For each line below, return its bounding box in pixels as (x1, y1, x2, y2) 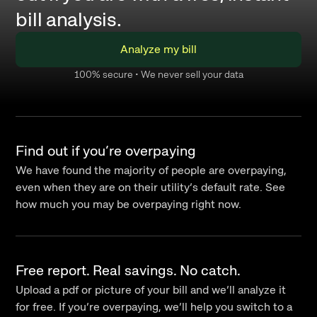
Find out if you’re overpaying (16, 142, 197, 160)
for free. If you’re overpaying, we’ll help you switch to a (16, 299, 293, 314)
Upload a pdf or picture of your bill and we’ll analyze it (16, 282, 287, 297)
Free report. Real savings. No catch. (16, 261, 241, 279)
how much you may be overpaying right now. (16, 197, 242, 212)
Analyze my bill (120, 42, 197, 57)
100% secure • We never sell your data (74, 68, 243, 81)
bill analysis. (16, 6, 122, 32)
